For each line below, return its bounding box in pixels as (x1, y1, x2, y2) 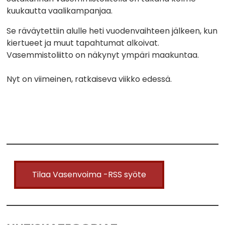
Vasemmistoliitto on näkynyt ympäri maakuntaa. (7, 49, 199, 61)
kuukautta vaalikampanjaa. (7, 5, 113, 17)
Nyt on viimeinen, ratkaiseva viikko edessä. (7, 73, 172, 85)
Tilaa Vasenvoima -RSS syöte (32, 169, 147, 181)
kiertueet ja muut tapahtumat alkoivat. (7, 37, 160, 49)
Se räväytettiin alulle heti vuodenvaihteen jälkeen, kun (7, 25, 218, 37)
